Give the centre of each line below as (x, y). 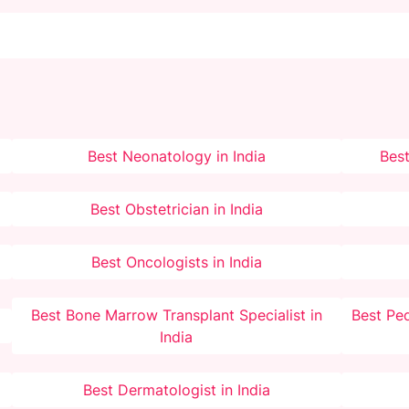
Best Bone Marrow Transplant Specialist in (176, 315)
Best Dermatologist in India (176, 390)
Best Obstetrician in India (176, 210)
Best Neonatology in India (176, 157)
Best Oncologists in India (176, 262)
